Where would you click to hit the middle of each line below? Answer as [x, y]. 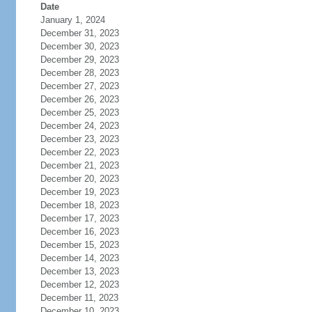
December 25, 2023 [79, 112]
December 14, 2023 [79, 258]
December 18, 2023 [79, 205]
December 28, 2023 [79, 73]
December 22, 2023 [79, 152]
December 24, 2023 [79, 126]
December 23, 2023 [79, 139]
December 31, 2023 [79, 33]
